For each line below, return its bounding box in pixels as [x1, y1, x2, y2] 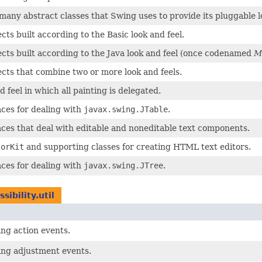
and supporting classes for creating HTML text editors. [24, 142, 251, 151]
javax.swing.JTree [84, 160, 163, 170]
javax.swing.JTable [84, 104, 168, 114]
